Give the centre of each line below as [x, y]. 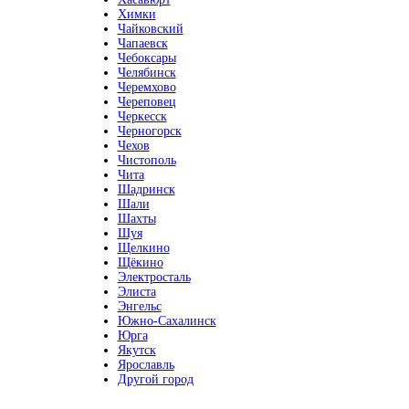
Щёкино [140, 262]
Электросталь [154, 277]
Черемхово [147, 87]
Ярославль [146, 365]
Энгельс [139, 306]
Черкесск [142, 116]
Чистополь [147, 160]
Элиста [136, 292]
